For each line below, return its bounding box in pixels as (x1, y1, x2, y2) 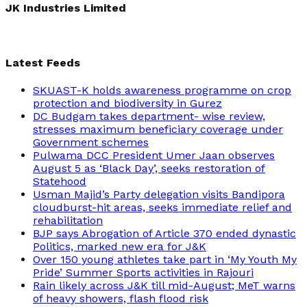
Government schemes (33, 136, 149, 149)
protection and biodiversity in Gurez (33, 97, 222, 110)
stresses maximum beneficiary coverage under (33, 123, 283, 136)
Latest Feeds (5, 56, 80, 70)
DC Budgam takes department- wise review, (33, 110, 265, 123)
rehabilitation (33, 214, 103, 228)
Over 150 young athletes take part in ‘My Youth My (33, 253, 297, 267)
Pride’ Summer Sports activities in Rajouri (33, 266, 254, 280)
